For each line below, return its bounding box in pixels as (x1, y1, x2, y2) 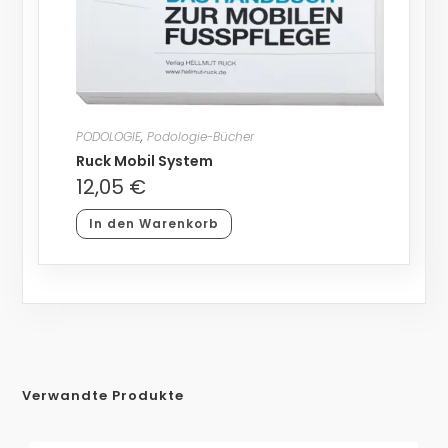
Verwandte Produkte (22, 385, 185, 405)
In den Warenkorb (88, 215, 219, 233)
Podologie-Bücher (146, 128, 254, 146)
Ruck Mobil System (75, 151, 213, 172)
